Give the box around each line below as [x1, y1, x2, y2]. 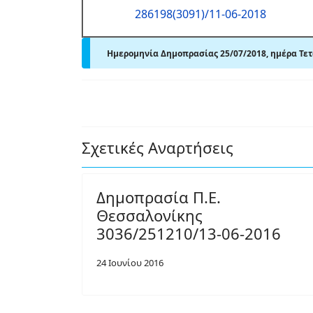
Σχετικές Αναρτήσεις [82, 137, 233, 158]
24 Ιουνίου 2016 [96, 256, 163, 269]
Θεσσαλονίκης [96, 205, 203, 226]
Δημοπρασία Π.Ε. [96, 187, 221, 208]
